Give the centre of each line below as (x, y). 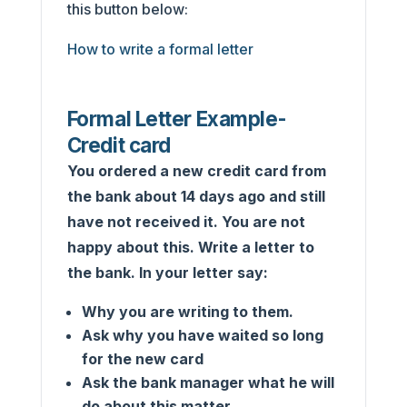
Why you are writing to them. (187, 312)
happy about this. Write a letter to (190, 247)
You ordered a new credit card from (196, 171)
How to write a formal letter (160, 49)
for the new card (142, 359)
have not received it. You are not (186, 222)
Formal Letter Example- (177, 119)
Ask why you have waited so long (202, 335)
